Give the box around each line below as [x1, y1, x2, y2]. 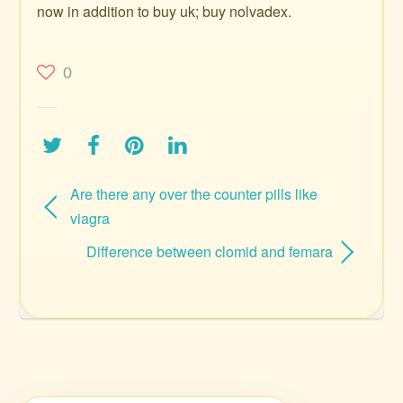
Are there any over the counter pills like [69, 183, 318, 204]
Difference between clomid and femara [86, 240, 334, 262]
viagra [69, 207, 110, 228]
